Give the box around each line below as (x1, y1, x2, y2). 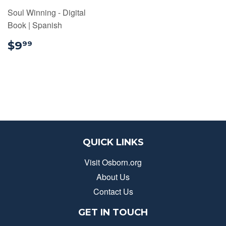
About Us (96, 171, 130, 183)
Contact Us (93, 185, 133, 197)
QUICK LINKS (82, 136, 144, 148)
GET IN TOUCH (78, 206, 148, 218)
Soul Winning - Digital (8, 6, 86, 18)
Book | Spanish (8, 19, 62, 31)
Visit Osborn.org (84, 156, 142, 168)
